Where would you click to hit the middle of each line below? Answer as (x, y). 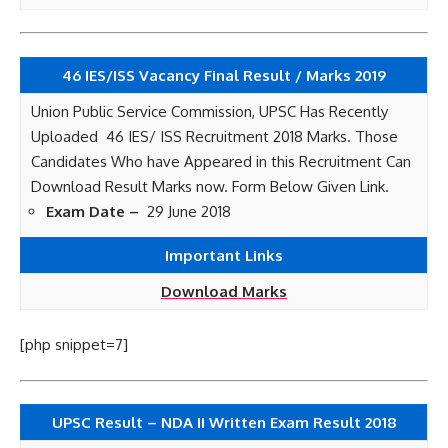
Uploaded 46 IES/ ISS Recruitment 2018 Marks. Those (214, 136)
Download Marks (224, 291)
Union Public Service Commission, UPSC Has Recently (209, 111)
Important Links (224, 255)
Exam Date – (94, 211)
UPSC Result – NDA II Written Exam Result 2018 (224, 422)
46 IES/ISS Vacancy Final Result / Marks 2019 (224, 75)
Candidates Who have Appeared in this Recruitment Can (221, 161)
